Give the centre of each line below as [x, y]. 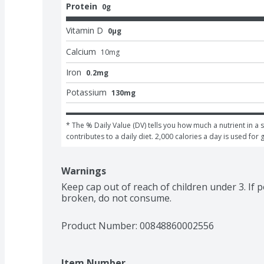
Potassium [86, 92]
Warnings [84, 171]
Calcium [81, 51]
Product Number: [100, 225]
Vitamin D [85, 30]
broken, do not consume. [116, 198]
